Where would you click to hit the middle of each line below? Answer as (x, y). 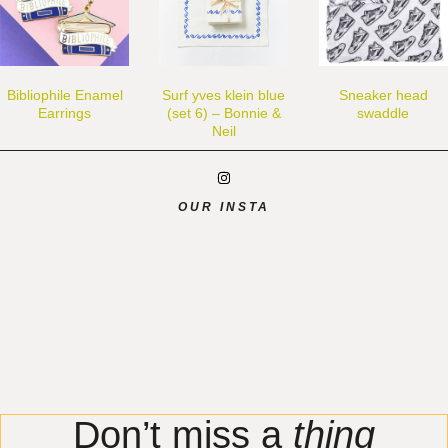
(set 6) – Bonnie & (223, 112)
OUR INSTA (224, 206)
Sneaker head (383, 94)
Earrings (65, 112)
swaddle (383, 112)
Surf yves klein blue (224, 94)
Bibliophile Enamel (64, 94)
